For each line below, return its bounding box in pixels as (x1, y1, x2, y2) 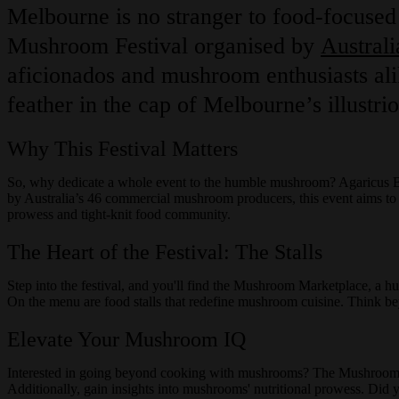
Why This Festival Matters (7, 136, 238, 160)
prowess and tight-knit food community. (7, 206, 231, 222)
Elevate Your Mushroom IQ (7, 327, 246, 351)
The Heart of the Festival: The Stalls (7, 240, 322, 264)
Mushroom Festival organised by (7, 32, 321, 59)
